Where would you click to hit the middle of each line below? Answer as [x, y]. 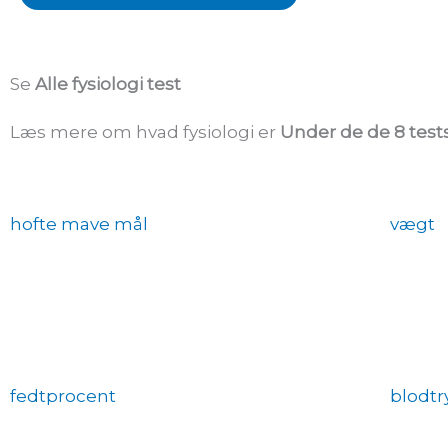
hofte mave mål [79, 223]
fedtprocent [63, 395]
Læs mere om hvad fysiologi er [145, 131]
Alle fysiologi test [108, 83]
